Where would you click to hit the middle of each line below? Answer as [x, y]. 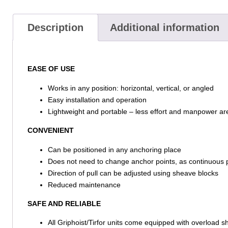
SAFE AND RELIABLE [64, 203]
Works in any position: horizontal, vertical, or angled [131, 88]
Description [55, 28]
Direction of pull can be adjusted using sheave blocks [133, 173]
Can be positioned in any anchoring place [114, 149]
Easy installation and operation [97, 99]
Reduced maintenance [84, 184]
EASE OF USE [51, 69]
